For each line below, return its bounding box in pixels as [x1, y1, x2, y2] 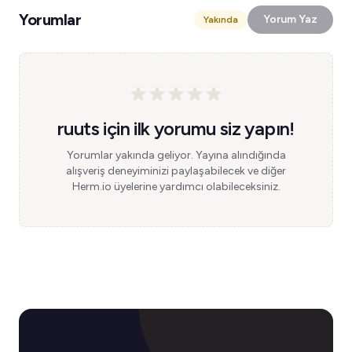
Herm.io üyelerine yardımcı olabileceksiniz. [71, 180, 280, 193]
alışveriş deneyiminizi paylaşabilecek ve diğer [66, 164, 286, 178]
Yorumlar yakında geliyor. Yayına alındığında [66, 148, 286, 162]
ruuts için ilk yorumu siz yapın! [57, 117, 295, 140]
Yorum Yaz [263, 13, 317, 26]
